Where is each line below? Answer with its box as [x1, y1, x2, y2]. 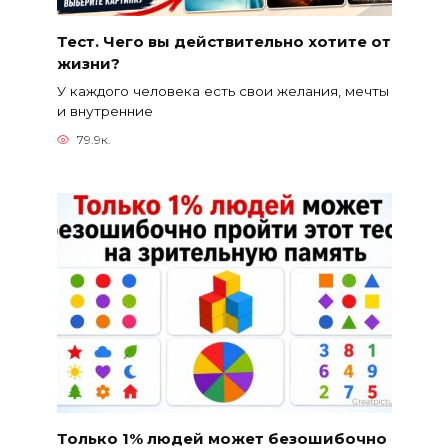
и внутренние [56, 102, 153, 119]
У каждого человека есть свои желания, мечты [56, 82, 389, 99]
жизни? [56, 53, 120, 73]
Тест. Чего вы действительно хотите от [56, 31, 391, 51]
